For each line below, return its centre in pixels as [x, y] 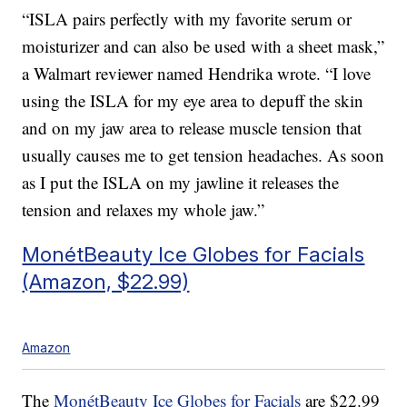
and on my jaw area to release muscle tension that [192, 128]
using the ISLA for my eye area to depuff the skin [193, 101]
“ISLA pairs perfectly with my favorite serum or [187, 19]
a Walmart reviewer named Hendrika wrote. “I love [197, 74]
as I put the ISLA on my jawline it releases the [181, 183]
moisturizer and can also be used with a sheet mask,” [203, 46]
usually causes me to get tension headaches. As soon [203, 155]
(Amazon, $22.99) [106, 282]
